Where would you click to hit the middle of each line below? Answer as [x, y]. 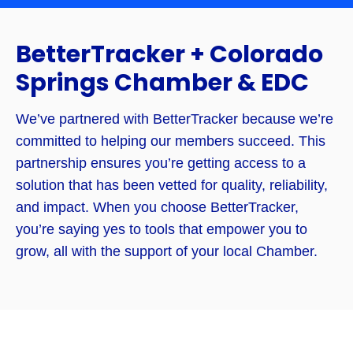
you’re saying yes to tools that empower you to [162, 230]
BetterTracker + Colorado [169, 55]
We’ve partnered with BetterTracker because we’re [175, 119]
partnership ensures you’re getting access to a [161, 163]
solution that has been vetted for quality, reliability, [172, 186]
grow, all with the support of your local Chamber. [167, 252]
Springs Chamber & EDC [162, 83]
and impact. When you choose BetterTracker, [157, 208]
